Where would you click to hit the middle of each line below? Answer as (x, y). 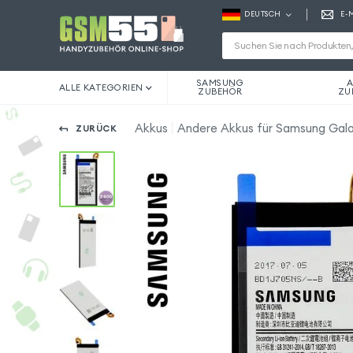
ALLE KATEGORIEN (101, 87)
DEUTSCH (263, 15)
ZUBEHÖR (220, 91)
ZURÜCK (97, 128)
